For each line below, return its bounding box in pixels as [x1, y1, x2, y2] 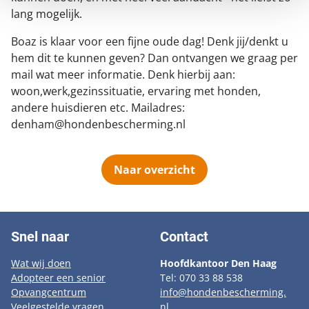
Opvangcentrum [11, 285, 86, 299]
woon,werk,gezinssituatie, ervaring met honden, [11, 83, 261, 99]
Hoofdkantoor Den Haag [160, 256, 277, 270]
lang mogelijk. [11, 6, 85, 21]
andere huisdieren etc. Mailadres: [11, 100, 185, 115]
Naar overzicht [113, 162, 195, 177]
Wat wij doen [11, 256, 71, 270]
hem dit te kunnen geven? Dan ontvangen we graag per [11, 50, 298, 66]
